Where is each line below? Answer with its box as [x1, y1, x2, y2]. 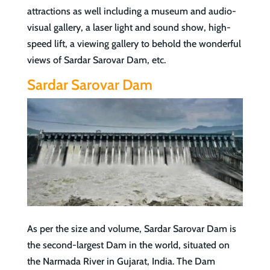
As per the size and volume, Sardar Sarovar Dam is [27, 222, 236, 234]
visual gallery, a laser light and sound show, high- [27, 21, 231, 33]
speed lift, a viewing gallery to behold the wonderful [27, 37, 241, 49]
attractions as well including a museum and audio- [27, 5, 236, 17]
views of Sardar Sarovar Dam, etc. [27, 54, 166, 66]
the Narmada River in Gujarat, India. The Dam [27, 255, 215, 267]
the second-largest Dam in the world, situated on [27, 239, 230, 251]
